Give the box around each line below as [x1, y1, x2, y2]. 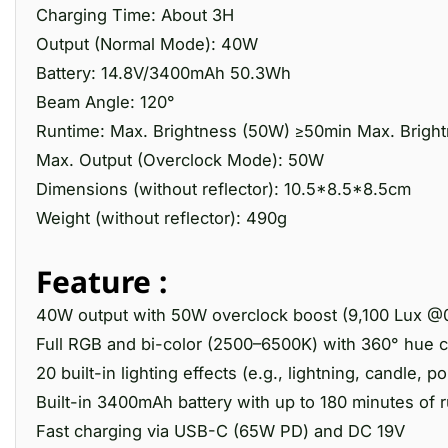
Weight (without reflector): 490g [36, 208, 287, 228]
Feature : [36, 261, 167, 302]
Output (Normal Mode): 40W [36, 34, 258, 54]
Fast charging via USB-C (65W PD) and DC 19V [36, 421, 405, 441]
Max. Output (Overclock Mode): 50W [36, 150, 324, 170]
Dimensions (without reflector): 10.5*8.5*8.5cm [36, 179, 411, 199]
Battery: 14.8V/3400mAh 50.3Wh [36, 63, 291, 83]
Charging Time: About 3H [36, 5, 234, 25]
